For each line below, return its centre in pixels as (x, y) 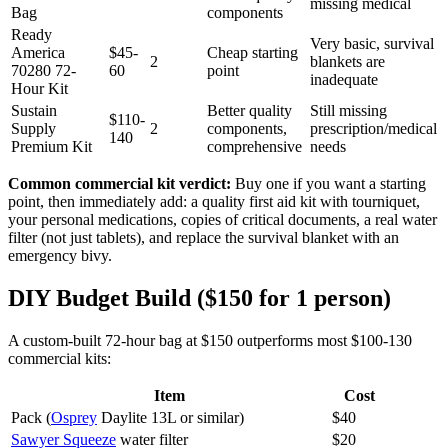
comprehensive (254, 146)
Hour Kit (39, 88)
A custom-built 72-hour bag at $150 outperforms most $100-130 (210, 340)
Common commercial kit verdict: (119, 183)
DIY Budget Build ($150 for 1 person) (199, 297)
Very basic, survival (372, 43)
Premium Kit (51, 146)
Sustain (34, 110)
